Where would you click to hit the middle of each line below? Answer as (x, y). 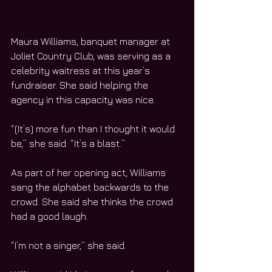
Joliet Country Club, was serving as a (92, 56)
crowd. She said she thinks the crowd (93, 201)
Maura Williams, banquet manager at (92, 41)
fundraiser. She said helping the (81, 85)
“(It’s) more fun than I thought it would (94, 128)
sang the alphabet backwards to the (91, 187)
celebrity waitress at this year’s (82, 70)
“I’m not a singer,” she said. (69, 245)
